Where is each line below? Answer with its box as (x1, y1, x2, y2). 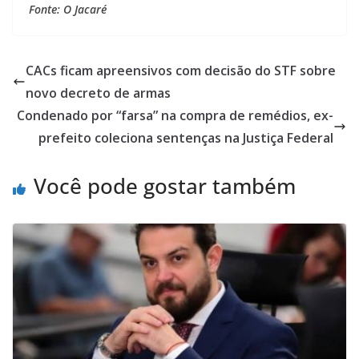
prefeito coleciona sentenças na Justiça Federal (38, 129, 333, 147)
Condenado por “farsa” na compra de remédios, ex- (17, 107, 333, 125)
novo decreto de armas (26, 84, 171, 103)
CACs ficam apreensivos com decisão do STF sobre (26, 62, 336, 80)
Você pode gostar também (34, 171, 296, 201)
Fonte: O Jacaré (29, 2, 107, 18)
